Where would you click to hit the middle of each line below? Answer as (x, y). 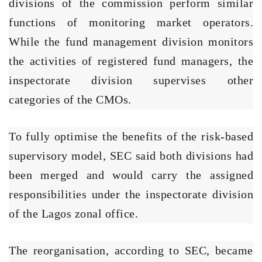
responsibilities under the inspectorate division (131, 194)
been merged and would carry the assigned (131, 175)
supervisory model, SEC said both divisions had (131, 155)
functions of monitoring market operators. (131, 22)
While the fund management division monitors (131, 41)
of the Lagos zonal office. (73, 213)
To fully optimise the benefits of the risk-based (131, 136)
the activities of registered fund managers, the (131, 61)
